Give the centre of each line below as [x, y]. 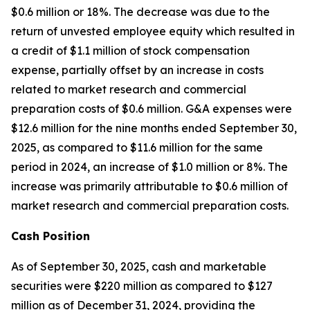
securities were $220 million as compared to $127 [142, 286]
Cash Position [51, 236]
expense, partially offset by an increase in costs [137, 70]
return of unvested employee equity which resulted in [153, 31]
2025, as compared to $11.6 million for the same [137, 147]
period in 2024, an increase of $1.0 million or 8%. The [149, 167]
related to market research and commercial [129, 89]
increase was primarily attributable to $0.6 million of [149, 186]
